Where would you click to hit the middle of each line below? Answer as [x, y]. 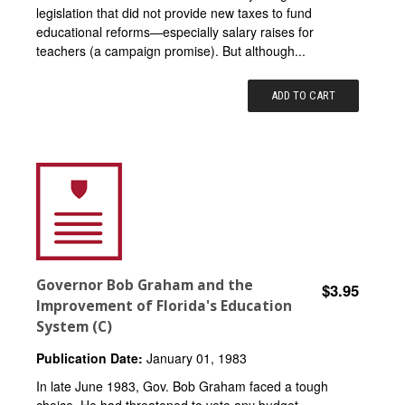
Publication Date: [89, 358]
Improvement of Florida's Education [164, 306]
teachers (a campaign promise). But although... [171, 50]
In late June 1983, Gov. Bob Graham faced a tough [182, 386]
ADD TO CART [304, 95]
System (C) [74, 326]
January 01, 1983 [195, 358]
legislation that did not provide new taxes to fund [174, 12]
